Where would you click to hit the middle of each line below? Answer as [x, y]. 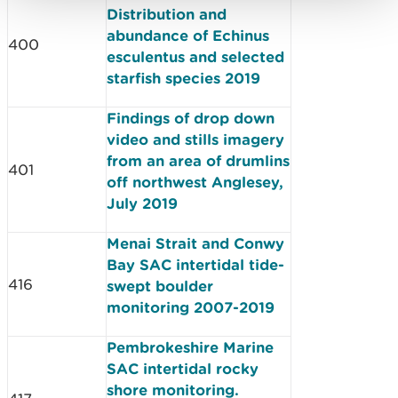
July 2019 [142, 203]
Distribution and [167, 14]
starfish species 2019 [183, 78]
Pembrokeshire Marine [190, 347]
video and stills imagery [195, 139]
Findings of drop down [191, 118]
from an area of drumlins [198, 160]
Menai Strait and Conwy [195, 243]
